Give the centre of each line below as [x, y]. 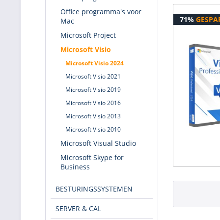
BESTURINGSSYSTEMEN [94, 189]
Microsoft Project [88, 35]
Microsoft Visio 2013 [93, 116]
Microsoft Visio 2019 [93, 90]
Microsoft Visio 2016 [93, 103]
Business [75, 167]
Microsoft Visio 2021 [93, 76]
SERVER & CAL [78, 208]
